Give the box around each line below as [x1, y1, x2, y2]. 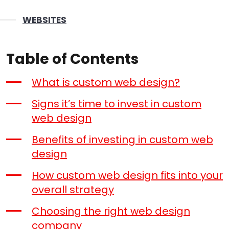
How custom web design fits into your [32, 168, 223, 182]
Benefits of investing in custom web [32, 132, 213, 147]
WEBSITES [22, 13, 66, 26]
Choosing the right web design [32, 203, 190, 218]
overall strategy [32, 182, 114, 197]
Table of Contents [6, 49, 139, 69]
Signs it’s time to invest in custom [32, 96, 201, 111]
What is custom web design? [32, 75, 180, 89]
